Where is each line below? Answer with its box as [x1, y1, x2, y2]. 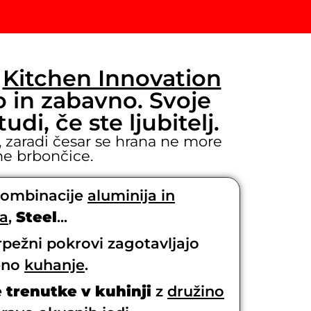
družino [167, 282, 224, 300]
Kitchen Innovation [2, 64, 221, 92]
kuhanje [24, 255, 85, 274]
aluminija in [87, 186, 175, 204]
